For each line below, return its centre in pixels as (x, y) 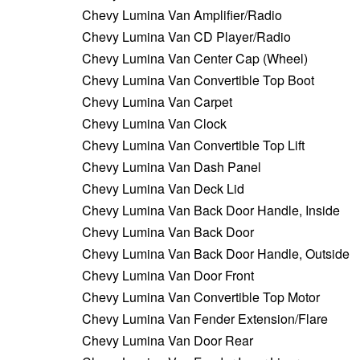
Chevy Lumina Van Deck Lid (163, 188)
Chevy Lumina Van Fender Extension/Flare (205, 318)
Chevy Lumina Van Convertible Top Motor (201, 297)
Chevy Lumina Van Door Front (168, 275)
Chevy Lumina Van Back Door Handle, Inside (211, 210)
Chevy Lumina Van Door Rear (168, 340)
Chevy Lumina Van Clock (154, 123)
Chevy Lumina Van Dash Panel (172, 166)
